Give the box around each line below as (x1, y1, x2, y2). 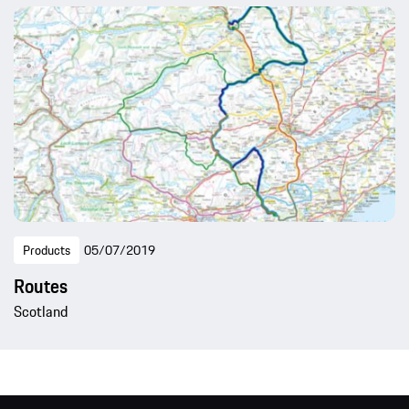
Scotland (14, 300, 68, 323)
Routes (14, 272, 68, 301)
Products (23, 240, 70, 261)
